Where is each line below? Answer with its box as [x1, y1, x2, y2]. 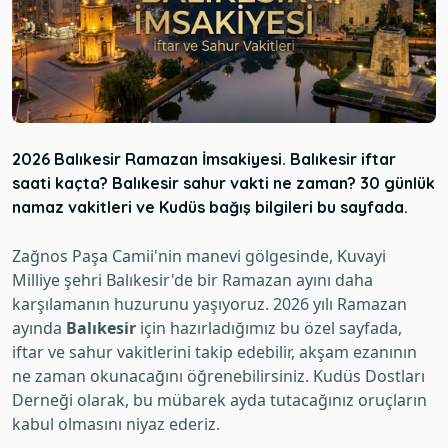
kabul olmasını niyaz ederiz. [12, 413, 220, 436]
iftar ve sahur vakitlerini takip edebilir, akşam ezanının [12, 341, 417, 364]
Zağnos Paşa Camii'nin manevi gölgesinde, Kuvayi [12, 245, 386, 268]
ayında [12, 317, 66, 340]
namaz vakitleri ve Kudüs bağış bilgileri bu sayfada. [12, 197, 408, 218]
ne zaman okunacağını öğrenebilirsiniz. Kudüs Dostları [12, 365, 425, 388]
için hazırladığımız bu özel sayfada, [136, 317, 402, 340]
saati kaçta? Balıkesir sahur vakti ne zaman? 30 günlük [12, 173, 435, 194]
